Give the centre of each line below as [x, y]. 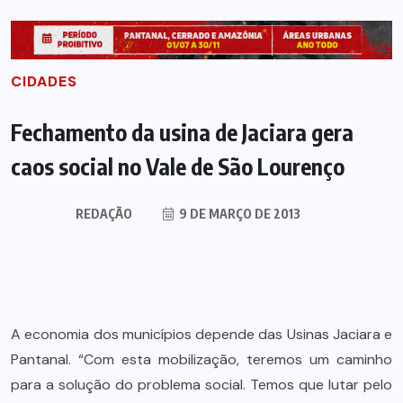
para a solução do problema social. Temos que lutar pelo [201, 384]
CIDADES [44, 81]
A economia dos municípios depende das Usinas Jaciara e [201, 334]
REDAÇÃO [104, 213]
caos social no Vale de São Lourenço [178, 166]
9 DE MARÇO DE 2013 [238, 213]
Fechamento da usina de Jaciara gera [182, 132]
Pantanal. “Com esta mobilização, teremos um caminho [201, 359]
